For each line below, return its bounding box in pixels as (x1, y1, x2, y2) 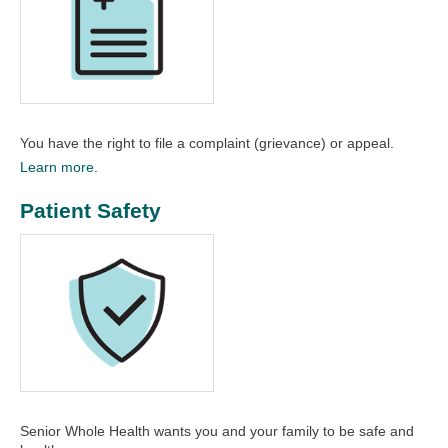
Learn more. (20, 159, 98, 176)
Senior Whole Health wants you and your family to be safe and (20, 423, 414, 440)
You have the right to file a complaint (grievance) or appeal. (20, 135, 394, 152)
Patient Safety (20, 199, 161, 223)
